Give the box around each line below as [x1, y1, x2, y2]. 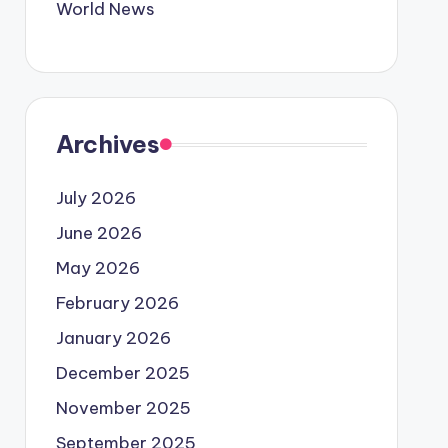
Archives [55, 129, 160, 159]
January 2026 [55, 327, 171, 349]
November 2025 [55, 397, 191, 419]
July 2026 [55, 187, 136, 209]
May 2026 [55, 257, 140, 279]
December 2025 [55, 362, 190, 384]
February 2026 [55, 292, 179, 314]
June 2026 [55, 222, 142, 244]
